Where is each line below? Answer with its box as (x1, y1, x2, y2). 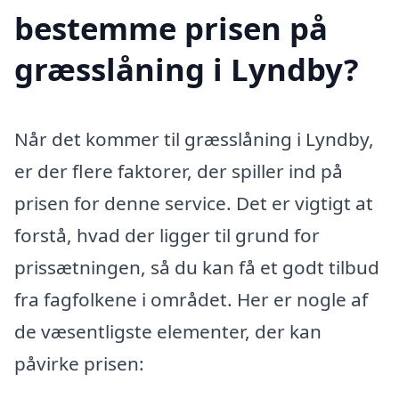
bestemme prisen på (14, 7, 328, 50)
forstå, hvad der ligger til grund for (14, 223, 320, 248)
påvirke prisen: (14, 351, 144, 377)
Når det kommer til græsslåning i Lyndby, (14, 126, 374, 152)
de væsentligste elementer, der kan (14, 319, 322, 345)
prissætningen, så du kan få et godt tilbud (14, 255, 379, 281)
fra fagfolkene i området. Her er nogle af (14, 287, 368, 313)
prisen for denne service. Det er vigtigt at (14, 191, 373, 216)
